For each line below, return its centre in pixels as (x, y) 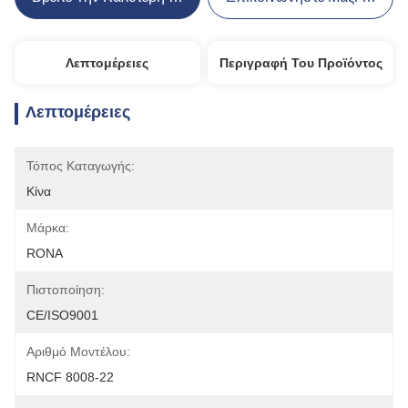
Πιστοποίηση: (66, 290)
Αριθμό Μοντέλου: (78, 352)
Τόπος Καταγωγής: (81, 166)
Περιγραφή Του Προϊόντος (301, 63)
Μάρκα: (48, 228)
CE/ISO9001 (62, 315)
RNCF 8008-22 (70, 377)
